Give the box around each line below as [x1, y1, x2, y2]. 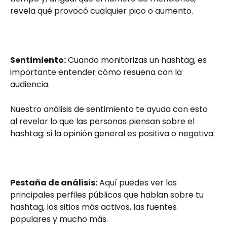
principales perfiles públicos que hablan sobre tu [10, 188, 206, 201]
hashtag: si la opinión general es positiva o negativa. [10, 127, 215, 139]
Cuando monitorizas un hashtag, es [66, 54, 209, 66]
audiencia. [10, 79, 50, 91]
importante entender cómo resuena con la [10, 66, 184, 79]
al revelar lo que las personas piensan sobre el [10, 115, 197, 127]
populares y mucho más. [10, 213, 108, 225]
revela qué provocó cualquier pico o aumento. [10, 5, 193, 17]
